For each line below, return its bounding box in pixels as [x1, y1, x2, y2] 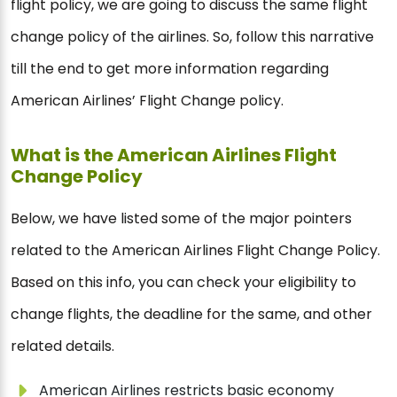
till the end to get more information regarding [11, 58, 329, 80]
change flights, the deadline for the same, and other [11, 304, 372, 325]
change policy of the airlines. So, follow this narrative [11, 27, 374, 48]
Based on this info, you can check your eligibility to [11, 272, 356, 293]
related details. [11, 336, 114, 357]
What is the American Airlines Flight [11, 143, 337, 168]
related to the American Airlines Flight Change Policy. [11, 240, 380, 261]
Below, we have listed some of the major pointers [11, 208, 352, 230]
